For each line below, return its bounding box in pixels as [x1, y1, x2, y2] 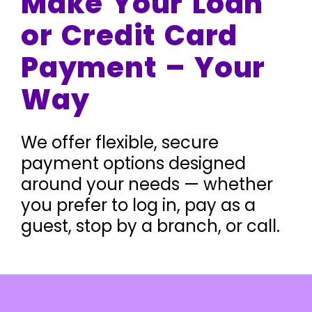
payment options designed [21, 152, 246, 175]
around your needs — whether [21, 173, 273, 196]
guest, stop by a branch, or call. [21, 214, 280, 237]
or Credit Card [21, 16, 238, 55]
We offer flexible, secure [21, 131, 219, 154]
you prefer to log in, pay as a [21, 194, 256, 217]
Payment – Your [21, 48, 266, 87]
